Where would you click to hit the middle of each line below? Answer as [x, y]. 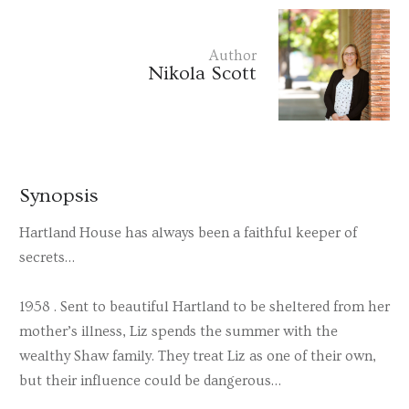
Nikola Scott [203, 73]
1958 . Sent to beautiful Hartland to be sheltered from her [204, 306]
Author [233, 55]
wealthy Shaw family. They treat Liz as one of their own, [198, 356]
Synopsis [59, 195]
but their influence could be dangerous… [150, 380]
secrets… [47, 257]
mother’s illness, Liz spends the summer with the [178, 331]
